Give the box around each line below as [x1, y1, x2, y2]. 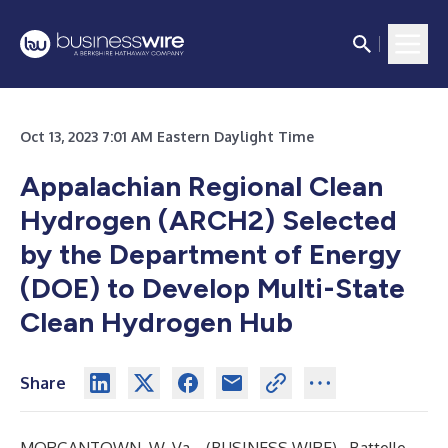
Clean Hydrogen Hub [20, 305, 293, 339]
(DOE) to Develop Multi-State [20, 271, 405, 305]
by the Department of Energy [20, 237, 401, 271]
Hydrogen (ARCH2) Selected [20, 203, 397, 237]
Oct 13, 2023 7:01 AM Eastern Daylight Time [20, 128, 314, 145]
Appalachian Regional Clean [20, 169, 383, 203]
